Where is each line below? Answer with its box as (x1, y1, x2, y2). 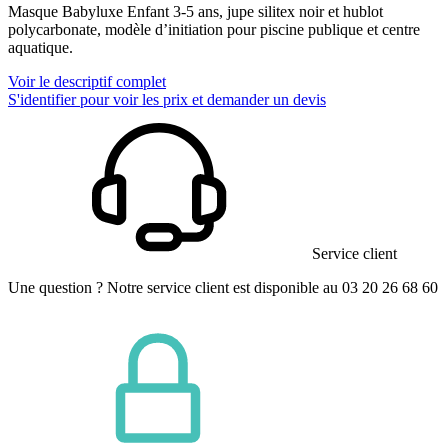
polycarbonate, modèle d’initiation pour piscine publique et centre (8, 21, 420, 39)
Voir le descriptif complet (8, 73, 166, 91)
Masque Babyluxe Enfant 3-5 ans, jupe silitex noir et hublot (8, 3, 383, 21)
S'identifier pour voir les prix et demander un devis (8, 91, 326, 109)
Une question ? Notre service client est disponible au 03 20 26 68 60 (8, 279, 438, 297)
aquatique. (8, 39, 73, 57)
